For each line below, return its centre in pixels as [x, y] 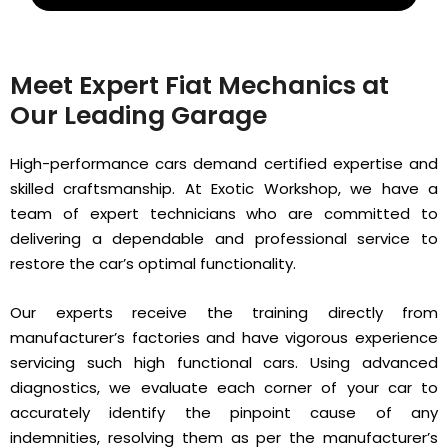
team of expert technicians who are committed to [224, 213]
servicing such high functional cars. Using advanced [224, 362]
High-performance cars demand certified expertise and [224, 163]
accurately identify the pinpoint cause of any [224, 412]
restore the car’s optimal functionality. [153, 263]
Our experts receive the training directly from [224, 312]
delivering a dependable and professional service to [224, 238]
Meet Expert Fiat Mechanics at [199, 85]
